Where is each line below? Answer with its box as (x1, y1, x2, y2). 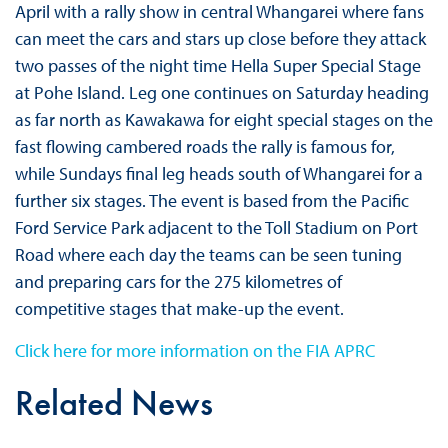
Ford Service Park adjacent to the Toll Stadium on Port (14, 216, 418, 240)
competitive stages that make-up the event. (14, 297, 348, 321)
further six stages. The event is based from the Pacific (14, 189, 409, 213)
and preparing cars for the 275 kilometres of (14, 270, 342, 294)
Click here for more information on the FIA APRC (14, 339, 375, 363)
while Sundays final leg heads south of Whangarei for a (14, 162, 423, 186)
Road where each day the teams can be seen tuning (14, 243, 402, 267)
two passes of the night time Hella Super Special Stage (14, 54, 421, 78)
